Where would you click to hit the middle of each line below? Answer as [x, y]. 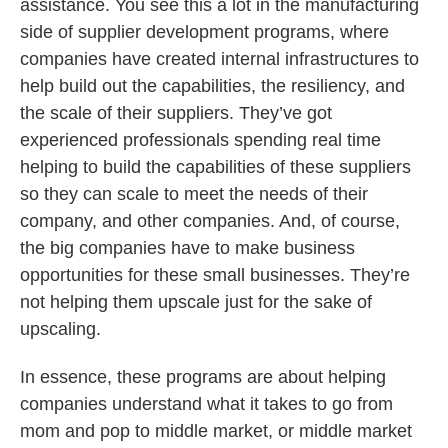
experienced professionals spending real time [200, 140]
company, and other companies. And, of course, [210, 221]
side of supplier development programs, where [204, 32]
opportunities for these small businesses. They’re [215, 275]
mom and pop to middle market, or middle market [216, 431]
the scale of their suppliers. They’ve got [176, 113]
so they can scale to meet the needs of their [194, 194]
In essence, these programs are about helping [203, 377]
